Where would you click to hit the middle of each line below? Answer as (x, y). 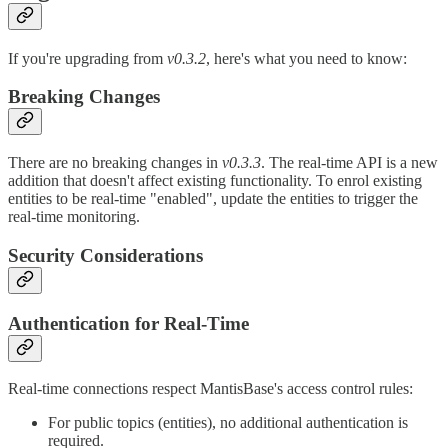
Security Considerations (105, 255)
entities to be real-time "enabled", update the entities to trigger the (213, 199)
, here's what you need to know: (306, 58)
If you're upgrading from (87, 58)
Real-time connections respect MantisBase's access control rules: (210, 389)
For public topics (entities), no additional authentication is (228, 423)
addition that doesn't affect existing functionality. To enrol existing (215, 181)
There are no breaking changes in (115, 163)
